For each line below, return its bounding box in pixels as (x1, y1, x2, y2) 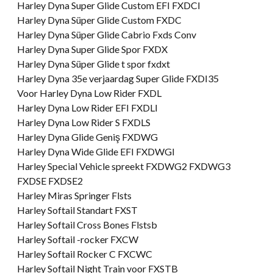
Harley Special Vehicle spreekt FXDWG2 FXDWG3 (17, 160, 230, 172)
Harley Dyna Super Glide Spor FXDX (17, 43, 168, 55)
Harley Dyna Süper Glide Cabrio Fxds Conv (17, 28, 196, 40)
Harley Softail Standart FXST (17, 204, 138, 216)
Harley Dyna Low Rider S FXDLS (17, 116, 151, 128)
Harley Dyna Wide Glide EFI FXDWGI (17, 145, 175, 157)
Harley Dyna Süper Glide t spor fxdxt (17, 57, 170, 69)
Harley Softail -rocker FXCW (17, 233, 138, 245)
